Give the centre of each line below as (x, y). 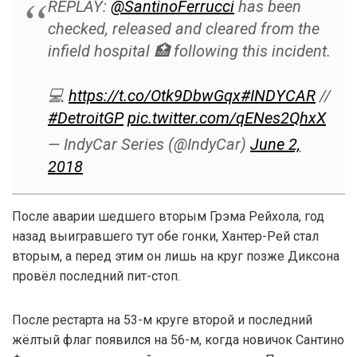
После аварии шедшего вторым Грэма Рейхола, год (168, 217)
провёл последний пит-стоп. (96, 277)
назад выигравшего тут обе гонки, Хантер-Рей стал (165, 237)
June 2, (275, 145)
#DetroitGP (86, 118)
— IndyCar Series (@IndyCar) (149, 145)
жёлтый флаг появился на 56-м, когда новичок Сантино (178, 340)
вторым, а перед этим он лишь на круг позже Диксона (176, 257)
